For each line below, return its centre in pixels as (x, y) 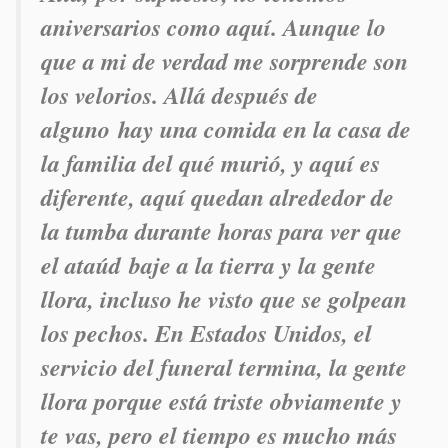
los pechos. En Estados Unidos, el (206, 333)
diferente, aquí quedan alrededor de (217, 197)
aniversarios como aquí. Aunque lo (213, 27)
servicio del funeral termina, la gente (224, 367)
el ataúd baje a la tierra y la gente (208, 265)
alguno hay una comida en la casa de (226, 129)
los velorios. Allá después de (179, 95)
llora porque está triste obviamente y (221, 401)
